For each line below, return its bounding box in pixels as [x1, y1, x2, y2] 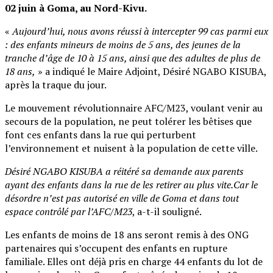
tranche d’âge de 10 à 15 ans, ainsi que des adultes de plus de [5, 51, 260, 65]
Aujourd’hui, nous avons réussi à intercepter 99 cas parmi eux [12, 24, 268, 38]
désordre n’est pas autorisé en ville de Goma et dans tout [5, 191, 239, 205]
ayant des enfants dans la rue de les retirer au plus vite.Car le [5, 177, 258, 191]
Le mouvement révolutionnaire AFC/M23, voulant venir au [5, 101, 263, 115]
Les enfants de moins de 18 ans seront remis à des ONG [5, 227, 249, 241]
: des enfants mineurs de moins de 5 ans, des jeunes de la [5, 37, 241, 51]
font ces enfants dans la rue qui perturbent [5, 127, 196, 141]
